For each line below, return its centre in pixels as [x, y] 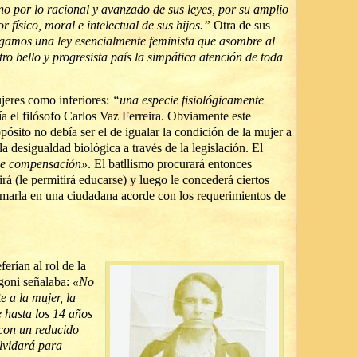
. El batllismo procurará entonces [170, 164]
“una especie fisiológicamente [186, 100]
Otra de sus [240, 25]
